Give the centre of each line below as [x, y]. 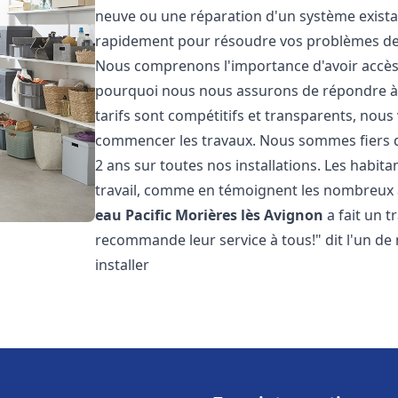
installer [123, 265]
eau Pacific [134, 215]
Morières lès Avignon [250, 215]
